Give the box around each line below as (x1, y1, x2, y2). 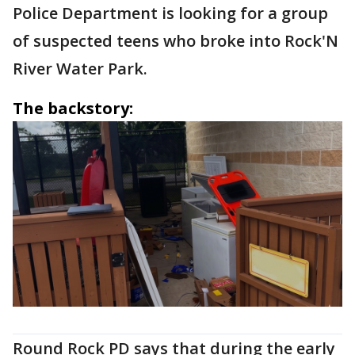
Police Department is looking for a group (13, 2, 328, 25)
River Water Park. (13, 58, 147, 80)
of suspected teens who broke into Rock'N (13, 30, 338, 52)
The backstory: (13, 97, 133, 120)
